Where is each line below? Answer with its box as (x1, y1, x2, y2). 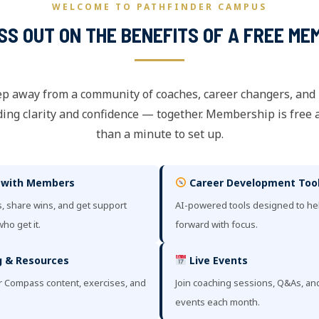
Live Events (186, 253, 248, 267)
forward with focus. (175, 217, 258, 231)
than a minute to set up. (95, 125, 224, 142)
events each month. (175, 295, 260, 308)
